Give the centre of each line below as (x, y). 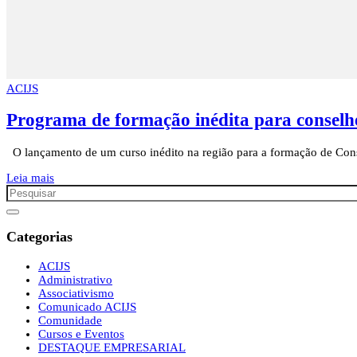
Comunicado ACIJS (87, 306)
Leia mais (30, 177)
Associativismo (76, 293)
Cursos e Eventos (81, 333)
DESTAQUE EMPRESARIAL (112, 347)
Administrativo (75, 279)
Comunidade (70, 320)
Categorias (39, 237)
